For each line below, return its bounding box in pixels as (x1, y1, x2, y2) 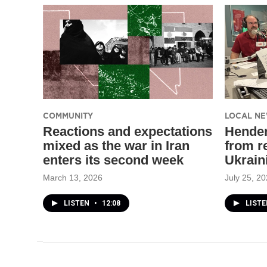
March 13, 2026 (43, 172, 103, 182)
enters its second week (43, 152, 184, 167)
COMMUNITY (43, 110, 93, 121)
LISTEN (64, 198, 91, 207)
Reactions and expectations (43, 123, 212, 139)
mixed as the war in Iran (43, 138, 190, 153)
